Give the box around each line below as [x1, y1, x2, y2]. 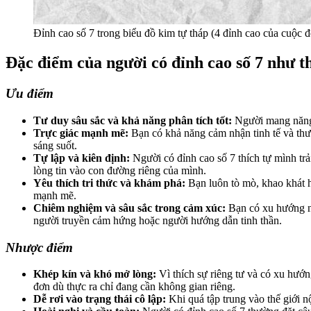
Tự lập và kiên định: [33, 151, 130, 164]
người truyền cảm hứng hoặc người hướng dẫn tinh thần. [33, 214, 282, 226]
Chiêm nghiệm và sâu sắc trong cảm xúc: [33, 201, 226, 214]
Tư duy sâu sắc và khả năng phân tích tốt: [33, 114, 232, 126]
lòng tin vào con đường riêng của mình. [33, 164, 206, 176]
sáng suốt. [33, 139, 77, 151]
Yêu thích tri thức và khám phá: [33, 176, 185, 189]
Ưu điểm [6, 86, 53, 101]
